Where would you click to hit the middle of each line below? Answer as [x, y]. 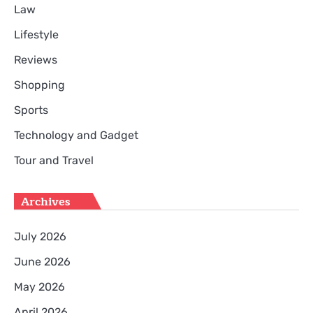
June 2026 [42, 261]
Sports [31, 110]
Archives [45, 202]
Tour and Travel [54, 160]
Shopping [39, 85]
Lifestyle [36, 34]
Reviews [36, 59]
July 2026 [40, 236]
